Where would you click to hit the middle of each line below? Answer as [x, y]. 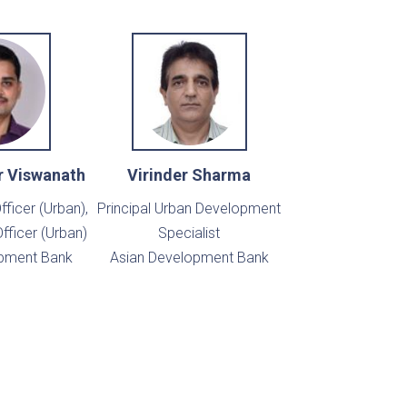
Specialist [189, 233]
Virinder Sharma [189, 175]
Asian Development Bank [189, 258]
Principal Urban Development [189, 209]
